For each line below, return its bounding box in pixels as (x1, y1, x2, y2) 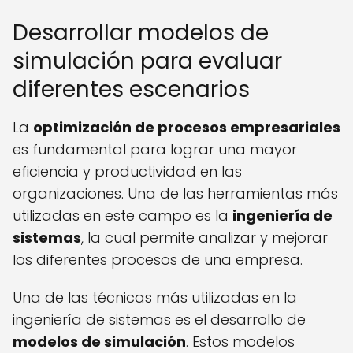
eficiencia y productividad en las (13, 162, 242, 182)
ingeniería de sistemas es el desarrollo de (13, 310, 306, 330)
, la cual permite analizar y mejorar (81, 228, 328, 248)
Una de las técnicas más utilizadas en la (13, 288, 297, 308)
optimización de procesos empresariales (33, 117, 340, 138)
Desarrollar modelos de (13, 17, 269, 49)
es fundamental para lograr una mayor (13, 139, 297, 160)
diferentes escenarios (13, 74, 250, 106)
